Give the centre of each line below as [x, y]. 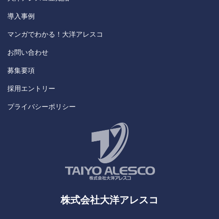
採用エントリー [31, 88]
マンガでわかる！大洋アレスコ [55, 34]
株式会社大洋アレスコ [109, 200]
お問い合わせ [28, 52]
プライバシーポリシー [42, 107]
